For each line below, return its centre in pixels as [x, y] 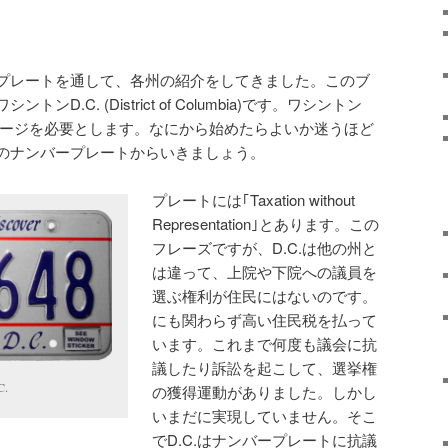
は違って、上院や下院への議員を [265, 271]
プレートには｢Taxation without [254, 199]
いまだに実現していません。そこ [265, 415]
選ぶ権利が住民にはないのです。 [265, 295]
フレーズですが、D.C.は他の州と [265, 247]
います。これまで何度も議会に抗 [265, 343]
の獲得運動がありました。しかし [265, 391]
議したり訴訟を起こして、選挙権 [265, 367]
